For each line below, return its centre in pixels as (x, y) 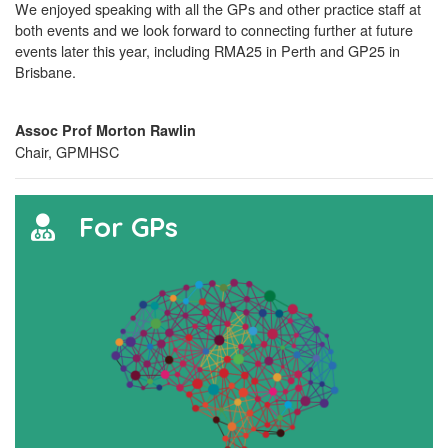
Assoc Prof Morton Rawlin (105, 130)
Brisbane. (45, 72)
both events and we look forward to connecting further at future (214, 30)
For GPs (124, 227)
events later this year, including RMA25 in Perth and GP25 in (207, 51)
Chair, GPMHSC (67, 152)
